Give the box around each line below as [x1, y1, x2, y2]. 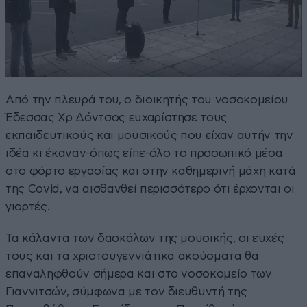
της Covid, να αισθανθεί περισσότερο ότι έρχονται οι [5, 182, 295, 195]
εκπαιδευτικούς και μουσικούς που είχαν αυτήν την [5, 129, 293, 141]
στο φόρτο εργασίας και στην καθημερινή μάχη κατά [5, 164, 296, 177]
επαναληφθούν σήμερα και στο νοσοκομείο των [5, 267, 272, 280]
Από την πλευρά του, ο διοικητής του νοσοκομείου [5, 93, 289, 106]
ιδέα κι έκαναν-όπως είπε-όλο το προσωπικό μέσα [5, 147, 283, 159]
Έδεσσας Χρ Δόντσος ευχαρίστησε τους [5, 111, 228, 123]
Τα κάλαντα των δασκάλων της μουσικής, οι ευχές [5, 232, 284, 244]
